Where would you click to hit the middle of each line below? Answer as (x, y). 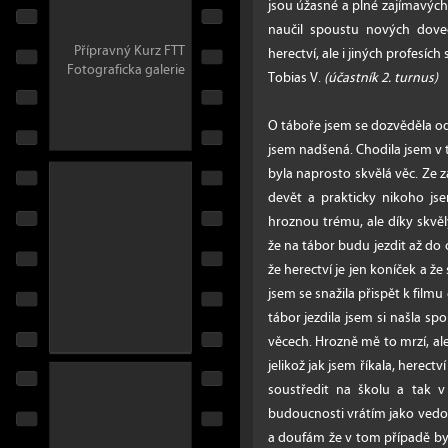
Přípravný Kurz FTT (129, 51)
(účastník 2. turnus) (380, 77)
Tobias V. (295, 77)
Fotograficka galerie (126, 70)
